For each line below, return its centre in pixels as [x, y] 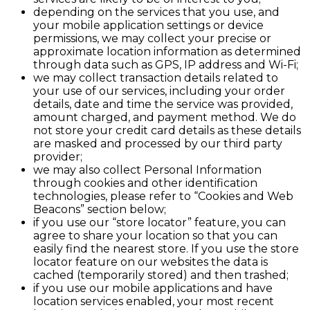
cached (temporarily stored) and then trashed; [161, 275]
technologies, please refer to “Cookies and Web [163, 197]
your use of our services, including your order [159, 91]
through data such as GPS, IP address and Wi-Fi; [166, 65]
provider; [58, 157]
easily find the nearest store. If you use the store [166, 249]
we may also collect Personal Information [147, 170]
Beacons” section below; [100, 210]
